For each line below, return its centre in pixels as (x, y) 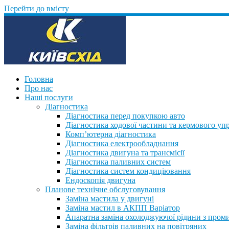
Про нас (39, 88)
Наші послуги (49, 97)
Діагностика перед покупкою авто (125, 116)
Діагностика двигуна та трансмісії (125, 153)
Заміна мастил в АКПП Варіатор (123, 208)
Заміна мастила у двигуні (110, 199)
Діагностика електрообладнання (122, 143)
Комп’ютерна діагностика (111, 134)
